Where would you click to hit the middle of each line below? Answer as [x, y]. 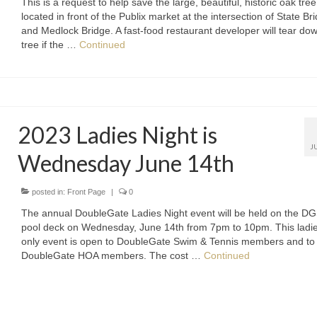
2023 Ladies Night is [118, 135]
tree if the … [51, 45]
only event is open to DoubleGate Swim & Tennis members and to [168, 242]
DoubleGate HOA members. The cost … [113, 256]
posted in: [49, 192]
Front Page [87, 192]
